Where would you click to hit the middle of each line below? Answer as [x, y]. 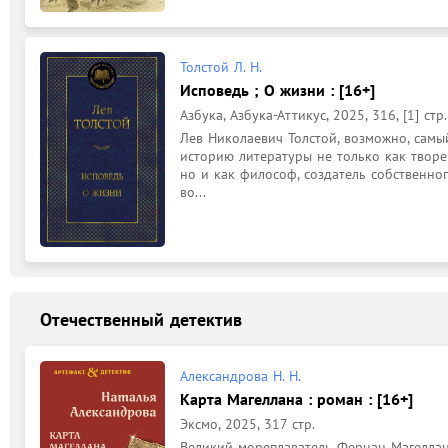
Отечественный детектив [141, 319]
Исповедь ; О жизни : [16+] [277, 89]
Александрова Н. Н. [240, 376]
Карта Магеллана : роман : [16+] [296, 399]
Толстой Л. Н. [221, 66]
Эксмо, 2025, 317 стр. [247, 424]
